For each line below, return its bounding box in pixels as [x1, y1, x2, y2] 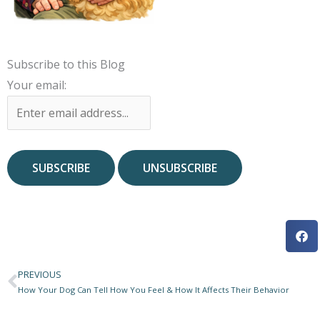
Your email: [7, 77, 66, 93]
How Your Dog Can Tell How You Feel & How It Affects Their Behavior [18, 284, 289, 295]
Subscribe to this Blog [7, 56, 125, 72]
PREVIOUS [18, 268, 61, 281]
